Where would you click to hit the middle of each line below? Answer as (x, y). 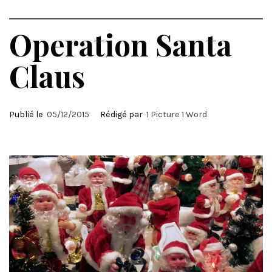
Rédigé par (122, 114)
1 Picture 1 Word (177, 114)
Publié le (28, 114)
